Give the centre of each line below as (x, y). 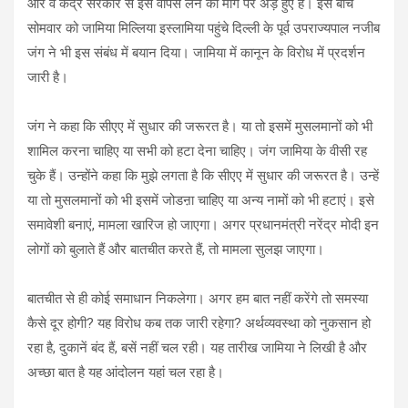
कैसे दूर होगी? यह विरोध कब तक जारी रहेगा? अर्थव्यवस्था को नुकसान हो (199, 323)
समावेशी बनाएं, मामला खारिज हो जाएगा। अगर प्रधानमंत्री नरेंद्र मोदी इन (203, 224)
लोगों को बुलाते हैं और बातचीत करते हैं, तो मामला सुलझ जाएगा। (176, 249)
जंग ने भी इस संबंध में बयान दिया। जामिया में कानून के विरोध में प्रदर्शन (196, 52)
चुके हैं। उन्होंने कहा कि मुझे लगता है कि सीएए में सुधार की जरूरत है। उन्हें (203, 175)
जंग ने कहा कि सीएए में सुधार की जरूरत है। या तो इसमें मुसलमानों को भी (200, 126)
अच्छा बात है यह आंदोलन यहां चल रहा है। (126, 372)
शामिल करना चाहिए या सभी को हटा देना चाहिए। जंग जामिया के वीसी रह (197, 151)
